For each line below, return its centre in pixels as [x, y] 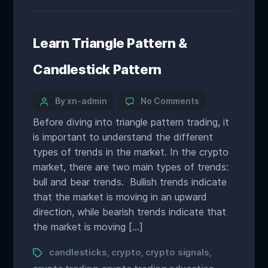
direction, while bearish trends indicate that [130, 212]
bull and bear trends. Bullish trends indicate [130, 182]
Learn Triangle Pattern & [110, 43]
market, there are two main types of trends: [131, 167]
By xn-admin [81, 101]
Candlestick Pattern [97, 69]
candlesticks [78, 252]
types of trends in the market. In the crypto [131, 152]
